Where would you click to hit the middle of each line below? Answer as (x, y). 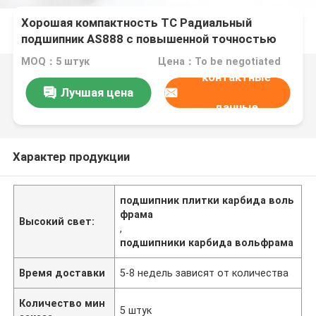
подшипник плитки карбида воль (207, 200)
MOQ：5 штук (56, 62)
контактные (236, 77)
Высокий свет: (57, 221)
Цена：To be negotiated (219, 62)
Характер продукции (71, 156)
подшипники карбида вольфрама (207, 242)
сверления (51, 55)
